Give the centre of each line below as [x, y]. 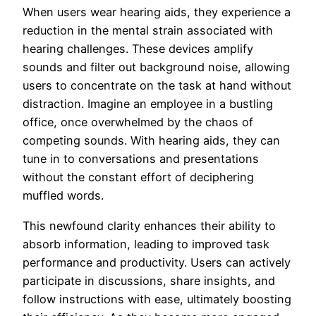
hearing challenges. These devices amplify [138, 49]
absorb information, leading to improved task [146, 244]
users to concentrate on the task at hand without [157, 86]
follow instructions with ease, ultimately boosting [157, 299]
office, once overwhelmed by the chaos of [138, 122]
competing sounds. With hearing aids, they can [151, 141]
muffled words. [63, 196]
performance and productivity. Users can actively [157, 262]
